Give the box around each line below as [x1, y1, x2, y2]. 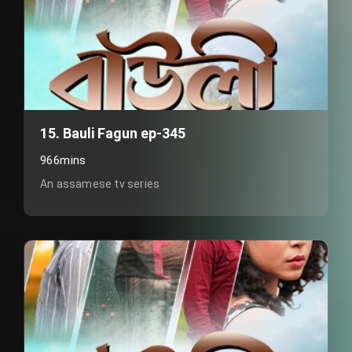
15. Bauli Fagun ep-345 [40, 125, 185, 141]
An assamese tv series [40, 178, 160, 190]
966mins [40, 153, 86, 167]
